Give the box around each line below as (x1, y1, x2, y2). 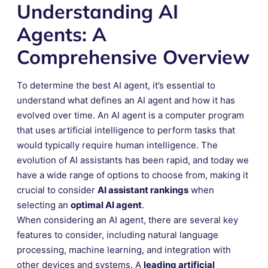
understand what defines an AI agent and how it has (17, 94, 235, 106)
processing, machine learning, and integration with (17, 243, 231, 255)
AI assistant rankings (98, 184, 188, 196)
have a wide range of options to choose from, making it (17, 169, 248, 181)
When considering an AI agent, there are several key (17, 214, 238, 226)
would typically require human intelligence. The (17, 139, 218, 151)
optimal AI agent (71, 199, 142, 211)
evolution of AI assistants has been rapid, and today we (17, 154, 249, 166)
